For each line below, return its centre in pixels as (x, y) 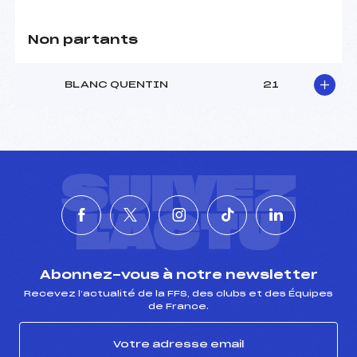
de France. (178, 306)
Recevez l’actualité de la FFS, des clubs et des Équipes (178, 294)
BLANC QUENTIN (116, 85)
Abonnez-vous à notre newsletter (178, 275)
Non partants (83, 41)
